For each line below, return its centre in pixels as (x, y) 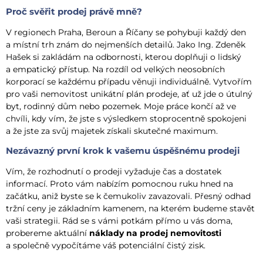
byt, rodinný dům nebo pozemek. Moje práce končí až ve (121, 106)
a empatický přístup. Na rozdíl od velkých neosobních (115, 69)
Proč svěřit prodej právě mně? (74, 11)
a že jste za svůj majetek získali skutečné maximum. (112, 131)
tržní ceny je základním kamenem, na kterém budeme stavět (130, 209)
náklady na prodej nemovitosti (155, 233)
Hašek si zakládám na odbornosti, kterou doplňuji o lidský (124, 57)
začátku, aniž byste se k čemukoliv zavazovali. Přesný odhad (128, 196)
